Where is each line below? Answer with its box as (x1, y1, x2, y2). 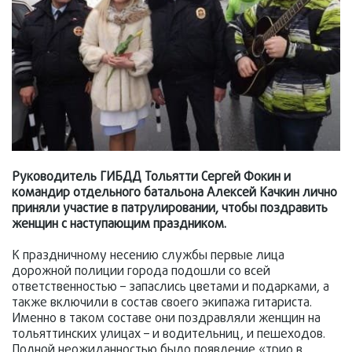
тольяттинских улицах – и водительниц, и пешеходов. (12, 325, 325, 345)
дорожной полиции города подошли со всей (12, 262, 270, 282)
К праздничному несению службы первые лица (12, 247, 284, 266)
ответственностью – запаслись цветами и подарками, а (12, 278, 329, 298)
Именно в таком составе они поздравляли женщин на (12, 310, 321, 329)
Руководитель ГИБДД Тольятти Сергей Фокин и (12, 168, 291, 188)
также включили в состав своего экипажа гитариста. (12, 294, 312, 313)
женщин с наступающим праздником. (12, 215, 226, 235)
